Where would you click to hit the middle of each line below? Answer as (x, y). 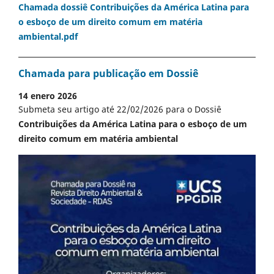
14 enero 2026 (48, 95)
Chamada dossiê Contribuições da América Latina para (134, 7)
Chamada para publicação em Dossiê (108, 74)
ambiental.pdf (48, 37)
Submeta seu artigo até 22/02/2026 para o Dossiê (120, 109)
